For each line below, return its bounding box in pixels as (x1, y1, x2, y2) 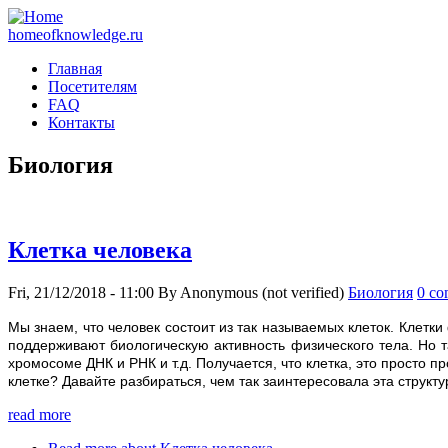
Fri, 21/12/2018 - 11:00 (8, 283, 154, 301)
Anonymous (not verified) (180, 283, 344, 301)
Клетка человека (8, 236, 192, 263)
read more (8, 405, 71, 423)
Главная (48, 60, 102, 77)
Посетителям (48, 78, 137, 95)
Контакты (48, 114, 115, 131)
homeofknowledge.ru (8, 26, 143, 43)
